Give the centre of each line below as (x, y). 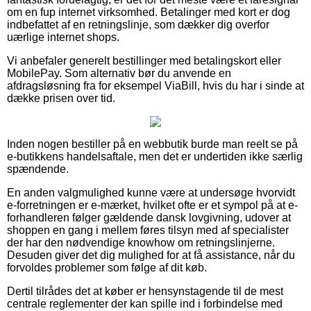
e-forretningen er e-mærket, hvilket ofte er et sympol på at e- (152, 205)
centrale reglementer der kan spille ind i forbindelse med (145, 303)
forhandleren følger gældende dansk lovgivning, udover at (149, 217)
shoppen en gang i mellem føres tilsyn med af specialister (148, 230)
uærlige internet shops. (63, 37)
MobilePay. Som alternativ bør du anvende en (119, 73)
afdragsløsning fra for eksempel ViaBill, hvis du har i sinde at (155, 85)
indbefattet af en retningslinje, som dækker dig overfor (138, 24)
